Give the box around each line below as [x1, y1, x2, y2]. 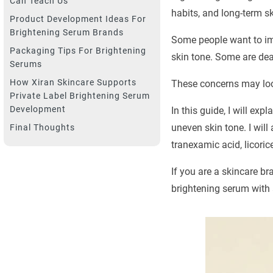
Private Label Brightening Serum [10, 90, 150, 101]
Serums [10, 58, 42, 69]
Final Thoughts [10, 122, 75, 132]
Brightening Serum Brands [10, 27, 124, 37]
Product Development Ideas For [10, 13, 146, 24]
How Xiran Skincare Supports [10, 77, 136, 87]
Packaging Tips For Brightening [10, 45, 146, 55]
